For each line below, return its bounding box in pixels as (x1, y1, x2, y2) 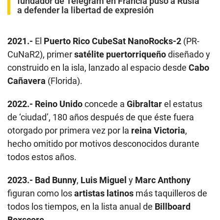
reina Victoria (131, 125, 185, 136)
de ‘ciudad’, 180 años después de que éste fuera (7, 111, 194, 122)
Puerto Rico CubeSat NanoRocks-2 (44, 35, 181, 46)
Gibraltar (127, 98, 162, 109)
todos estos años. (7, 151, 77, 162)
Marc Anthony (135, 174, 191, 185)
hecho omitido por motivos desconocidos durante (7, 138, 199, 149)
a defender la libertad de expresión (17, 4, 154, 15)
